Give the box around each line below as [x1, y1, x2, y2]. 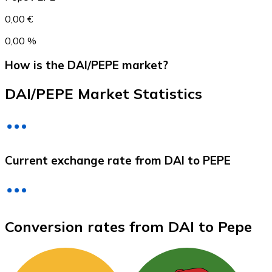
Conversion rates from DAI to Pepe [5, 217, 252, 236]
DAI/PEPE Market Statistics [5, 84, 202, 103]
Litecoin [29, 143, 64, 155]
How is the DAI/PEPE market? [5, 58, 168, 73]
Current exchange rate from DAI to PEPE [5, 152, 231, 168]
